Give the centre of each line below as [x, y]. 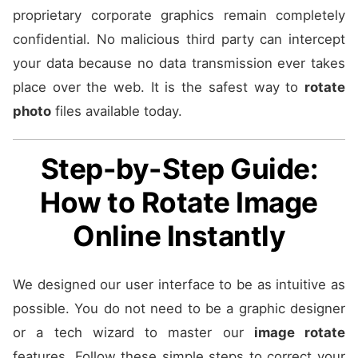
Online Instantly [179, 237]
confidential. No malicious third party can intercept [179, 40]
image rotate [299, 333]
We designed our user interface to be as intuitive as [179, 285]
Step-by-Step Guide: [179, 169]
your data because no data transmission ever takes [179, 64]
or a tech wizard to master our [133, 333]
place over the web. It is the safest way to [159, 88]
